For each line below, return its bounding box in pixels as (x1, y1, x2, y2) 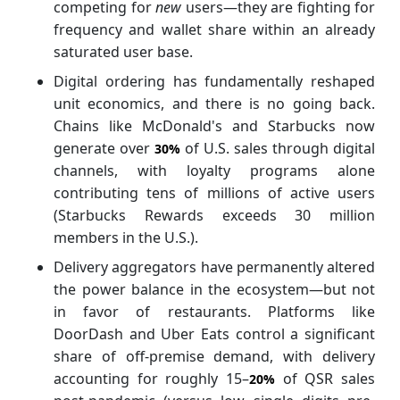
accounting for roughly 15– (54, 368, 249, 388)
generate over (54, 137, 154, 158)
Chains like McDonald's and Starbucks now (54, 115, 375, 136)
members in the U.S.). (54, 227, 198, 247)
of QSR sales (275, 368, 375, 388)
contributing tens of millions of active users (54, 182, 375, 203)
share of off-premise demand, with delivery (54, 346, 375, 366)
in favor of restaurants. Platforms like (54, 301, 375, 321)
